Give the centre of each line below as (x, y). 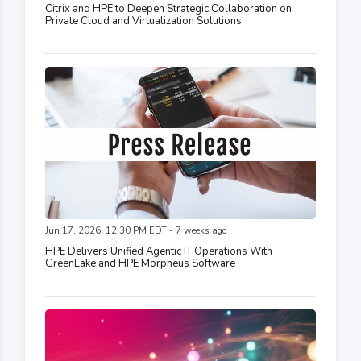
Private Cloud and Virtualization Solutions (143, 21)
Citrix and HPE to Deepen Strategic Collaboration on (168, 9)
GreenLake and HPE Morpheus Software (140, 264)
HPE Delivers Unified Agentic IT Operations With (159, 252)
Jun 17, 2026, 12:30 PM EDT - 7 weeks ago (136, 231)
